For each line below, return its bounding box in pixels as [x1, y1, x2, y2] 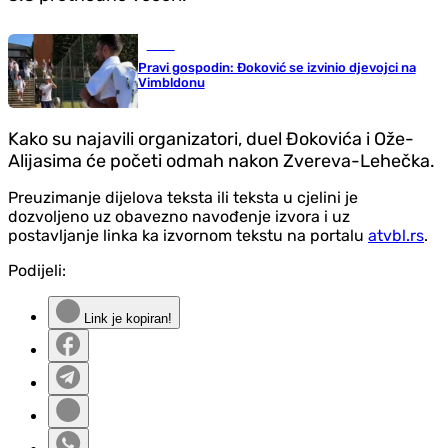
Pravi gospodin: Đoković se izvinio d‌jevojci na [137, 59, 416, 75]
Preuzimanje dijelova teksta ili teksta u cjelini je [8, 188, 358, 208]
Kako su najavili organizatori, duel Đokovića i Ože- [8, 128, 414, 151]
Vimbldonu [137, 74, 205, 90]
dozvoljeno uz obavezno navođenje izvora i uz [8, 207, 350, 227]
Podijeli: [8, 261, 66, 281]
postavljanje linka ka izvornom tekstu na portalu [8, 226, 368, 246]
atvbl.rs [368, 226, 424, 246]
